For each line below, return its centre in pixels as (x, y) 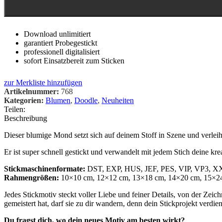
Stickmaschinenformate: (45, 168)
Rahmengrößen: (31, 177)
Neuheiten (118, 100)
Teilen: (15, 109)
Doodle (86, 100)
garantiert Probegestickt (60, 43)
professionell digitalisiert (62, 52)
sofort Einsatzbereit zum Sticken (74, 60)
